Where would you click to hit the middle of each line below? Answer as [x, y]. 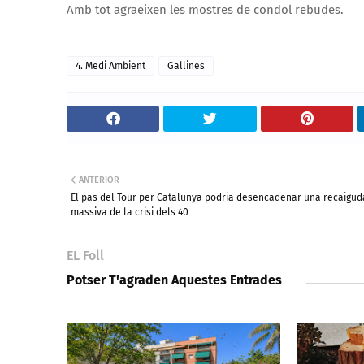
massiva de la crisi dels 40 [130, 212]
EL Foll [85, 255]
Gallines [186, 65]
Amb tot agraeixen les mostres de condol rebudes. [205, 9]
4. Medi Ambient [110, 65]
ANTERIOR [99, 180]
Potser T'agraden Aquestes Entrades [174, 279]
